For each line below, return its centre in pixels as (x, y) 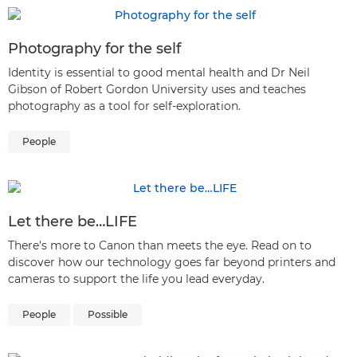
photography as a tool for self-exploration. (124, 106)
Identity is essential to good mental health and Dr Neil (159, 73)
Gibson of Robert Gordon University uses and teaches (157, 90)
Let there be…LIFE (73, 222)
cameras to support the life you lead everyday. (136, 279)
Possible (108, 315)
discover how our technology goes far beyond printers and (172, 263)
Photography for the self (94, 49)
